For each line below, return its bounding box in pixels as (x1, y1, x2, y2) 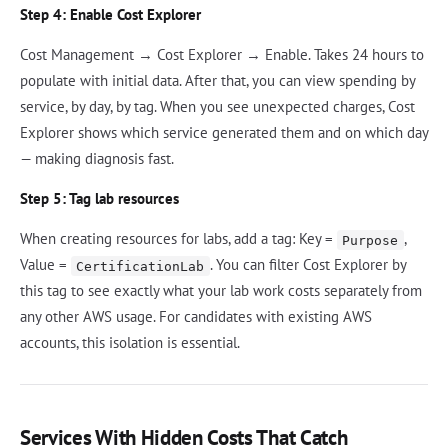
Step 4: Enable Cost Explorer (20, 5, 201, 25)
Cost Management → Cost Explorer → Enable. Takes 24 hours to (20, 45, 424, 65)
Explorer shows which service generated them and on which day (20, 123, 428, 143)
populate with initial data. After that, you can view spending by (20, 71, 415, 91)
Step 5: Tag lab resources (20, 189, 179, 209)
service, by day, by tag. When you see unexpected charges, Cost (20, 97, 415, 117)
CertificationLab (76, 258, 205, 274)
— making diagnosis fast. (20, 149, 174, 169)
